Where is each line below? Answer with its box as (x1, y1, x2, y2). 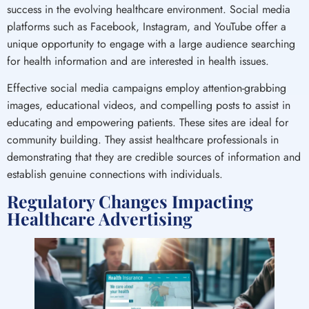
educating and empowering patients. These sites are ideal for (7, 114, 288, 130)
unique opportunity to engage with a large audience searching (7, 35, 295, 52)
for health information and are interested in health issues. (7, 52, 269, 69)
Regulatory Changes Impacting (7, 190, 253, 213)
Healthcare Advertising (7, 207, 192, 230)
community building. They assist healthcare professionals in (7, 132, 279, 148)
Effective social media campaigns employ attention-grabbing (7, 80, 286, 96)
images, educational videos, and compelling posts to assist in (7, 97, 290, 113)
